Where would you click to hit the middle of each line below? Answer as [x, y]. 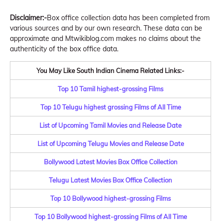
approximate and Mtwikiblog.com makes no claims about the [105, 38]
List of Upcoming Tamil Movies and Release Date [110, 125]
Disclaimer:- [28, 18]
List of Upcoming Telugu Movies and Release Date [110, 144]
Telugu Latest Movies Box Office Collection [110, 180]
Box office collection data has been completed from [128, 18]
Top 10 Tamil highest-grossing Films [110, 89]
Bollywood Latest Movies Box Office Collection [110, 162]
